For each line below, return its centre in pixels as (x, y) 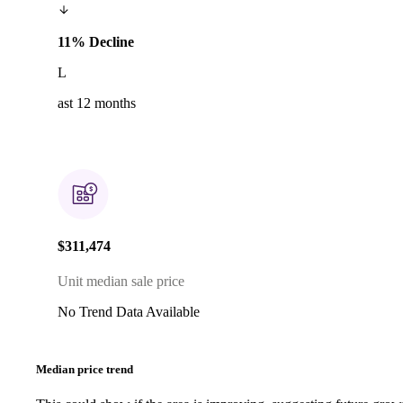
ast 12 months (97, 103)
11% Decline (96, 41)
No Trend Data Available (129, 312)
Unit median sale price (121, 282)
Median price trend (85, 369)
